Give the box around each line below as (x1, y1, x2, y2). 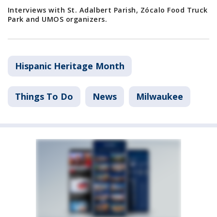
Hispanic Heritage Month (15, 60, 124, 72)
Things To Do (15, 90, 73, 102)
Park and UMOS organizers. (8, 14, 107, 24)
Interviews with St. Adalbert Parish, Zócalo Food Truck (8, 5, 208, 15)
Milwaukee (136, 90, 183, 102)
